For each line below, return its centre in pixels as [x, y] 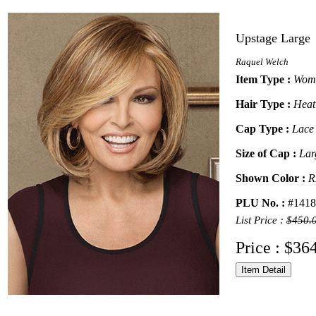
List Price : [261, 220]
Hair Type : [265, 104]
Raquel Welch [262, 62]
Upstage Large [273, 38]
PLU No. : [262, 203]
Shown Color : [272, 178]
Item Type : [265, 79]
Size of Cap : [267, 153]
